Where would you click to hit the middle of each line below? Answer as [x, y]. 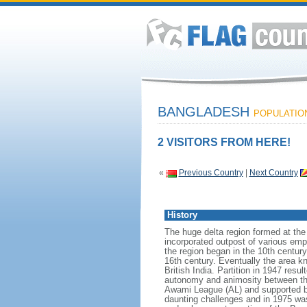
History [182, 215]
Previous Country [211, 173]
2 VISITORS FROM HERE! [224, 142]
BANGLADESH [205, 112]
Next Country [273, 173]
